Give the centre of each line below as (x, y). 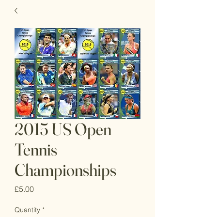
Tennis (36, 149)
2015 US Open (63, 129)
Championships (65, 170)
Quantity (27, 210)
